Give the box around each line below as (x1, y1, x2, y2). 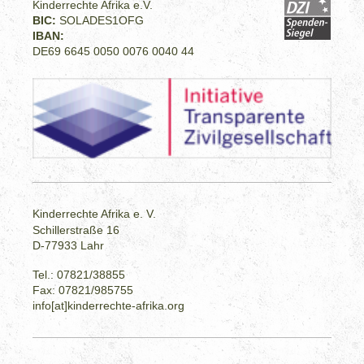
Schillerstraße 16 (32, 223, 120, 237)
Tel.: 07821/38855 (32, 268, 126, 282)
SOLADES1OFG (59, 14, 145, 28)
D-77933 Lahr (32, 239, 105, 253)
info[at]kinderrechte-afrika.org (32, 299, 185, 313)
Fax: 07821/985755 (32, 284, 134, 297)
